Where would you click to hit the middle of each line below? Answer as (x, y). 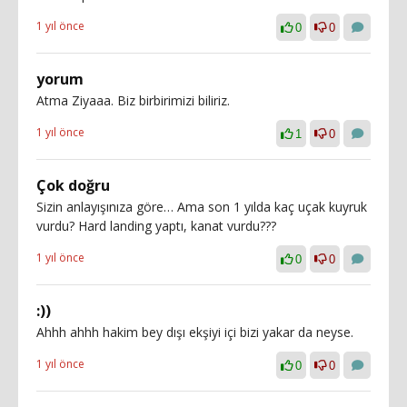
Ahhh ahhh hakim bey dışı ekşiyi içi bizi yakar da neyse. (195, 332)
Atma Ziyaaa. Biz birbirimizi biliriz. (133, 100)
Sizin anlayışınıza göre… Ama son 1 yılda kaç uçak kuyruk (202, 206)
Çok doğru (73, 185)
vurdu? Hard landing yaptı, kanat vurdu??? (156, 225)
